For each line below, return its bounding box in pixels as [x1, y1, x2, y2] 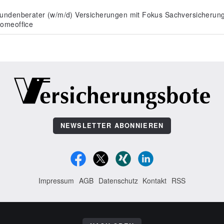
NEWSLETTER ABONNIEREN [60, 121, 164, 130]
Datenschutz [98, 175, 138, 186]
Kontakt [142, 175, 167, 186]
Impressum [38, 175, 74, 186]
